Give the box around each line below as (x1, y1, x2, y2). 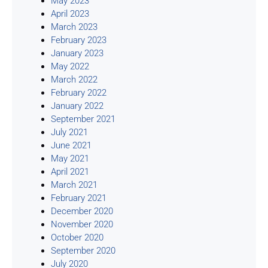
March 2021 (51, 179, 98, 190)
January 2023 (51, 47, 103, 59)
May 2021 (51, 153, 89, 164)
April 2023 (51, 8, 89, 19)
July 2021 (51, 126, 88, 138)
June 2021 (51, 139, 92, 151)
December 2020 (51, 205, 113, 217)
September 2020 (51, 245, 115, 256)
